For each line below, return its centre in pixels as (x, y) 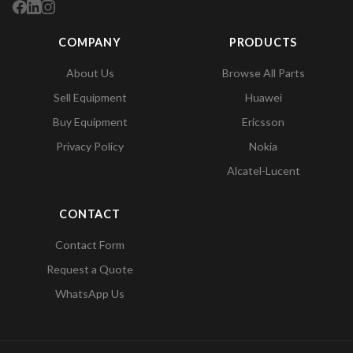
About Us (90, 73)
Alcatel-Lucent (263, 171)
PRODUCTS (263, 43)
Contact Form (90, 245)
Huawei (263, 98)
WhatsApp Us (90, 294)
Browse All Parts (263, 73)
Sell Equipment (90, 98)
